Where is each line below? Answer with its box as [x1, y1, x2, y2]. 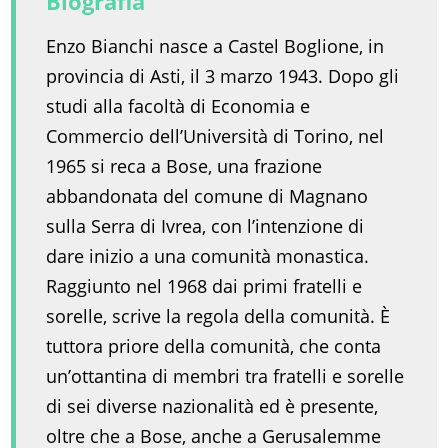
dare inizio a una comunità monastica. [46, 244, 370, 269]
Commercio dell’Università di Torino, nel [46, 124, 385, 149]
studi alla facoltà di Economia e [46, 94, 311, 119]
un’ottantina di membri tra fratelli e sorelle [46, 364, 405, 389]
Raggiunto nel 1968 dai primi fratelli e [46, 274, 363, 299]
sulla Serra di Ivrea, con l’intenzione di [46, 214, 365, 239]
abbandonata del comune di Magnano [46, 184, 369, 209]
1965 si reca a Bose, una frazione [46, 154, 323, 179]
